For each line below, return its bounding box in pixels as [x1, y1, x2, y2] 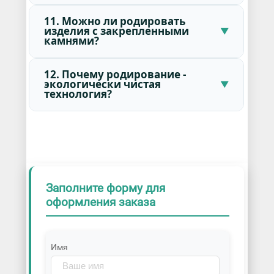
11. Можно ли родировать [43, 14, 185, 29]
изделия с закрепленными [43, 24, 189, 39]
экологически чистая [43, 77, 161, 92]
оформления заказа [45, 195, 155, 210]
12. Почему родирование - [43, 67, 186, 82]
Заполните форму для [45, 181, 165, 196]
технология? [43, 87, 112, 102]
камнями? [43, 34, 99, 48]
